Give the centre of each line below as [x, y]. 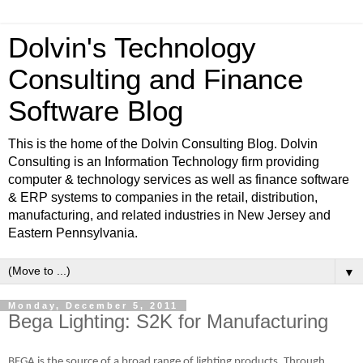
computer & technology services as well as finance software [179, 179]
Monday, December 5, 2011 [93, 305]
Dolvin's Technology [132, 48]
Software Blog [96, 111]
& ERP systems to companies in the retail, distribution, [163, 197]
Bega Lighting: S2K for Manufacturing [168, 321]
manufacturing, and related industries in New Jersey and [169, 215]
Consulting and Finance [156, 79]
